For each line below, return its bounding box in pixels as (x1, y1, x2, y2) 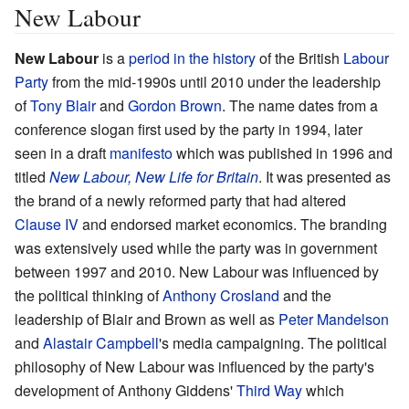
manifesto (110, 142, 173, 163)
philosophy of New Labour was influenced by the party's (15, 355, 374, 377)
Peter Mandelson (278, 308, 389, 330)
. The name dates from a (222, 94, 378, 116)
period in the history (129, 47, 256, 68)
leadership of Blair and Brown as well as (15, 308, 278, 330)
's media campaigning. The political (159, 331, 387, 353)
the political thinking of (15, 284, 163, 306)
